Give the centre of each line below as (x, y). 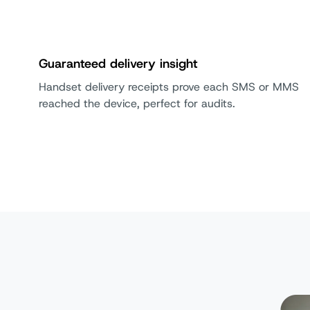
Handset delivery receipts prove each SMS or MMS (169, 87)
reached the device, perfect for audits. (139, 103)
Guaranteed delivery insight (122, 64)
